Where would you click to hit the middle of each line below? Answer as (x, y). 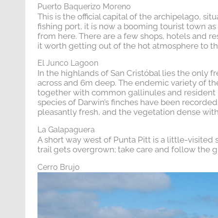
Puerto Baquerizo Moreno (84, 6)
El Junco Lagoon (68, 63)
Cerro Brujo (59, 167)
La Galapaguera (66, 130)
